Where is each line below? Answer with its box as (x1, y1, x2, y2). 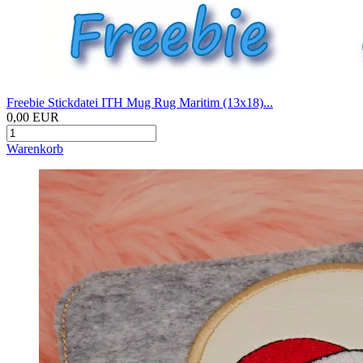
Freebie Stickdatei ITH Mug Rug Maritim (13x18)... (6, 96, 273, 110)
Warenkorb (6, 142, 63, 156)
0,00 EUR (6, 110, 59, 125)
